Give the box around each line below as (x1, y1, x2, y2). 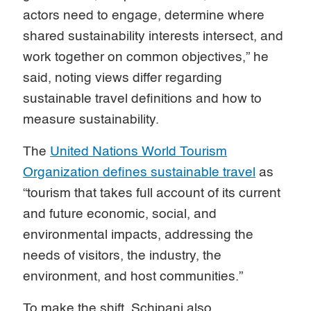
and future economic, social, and (23, 207, 217, 221)
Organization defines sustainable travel (23, 165, 256, 179)
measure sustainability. (23, 112, 160, 126)
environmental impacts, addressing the (23, 228, 254, 242)
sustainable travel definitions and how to (23, 92, 262, 106)
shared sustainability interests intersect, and (23, 29, 284, 43)
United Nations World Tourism (50, 144, 228, 158)
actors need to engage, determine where (23, 8, 265, 22)
